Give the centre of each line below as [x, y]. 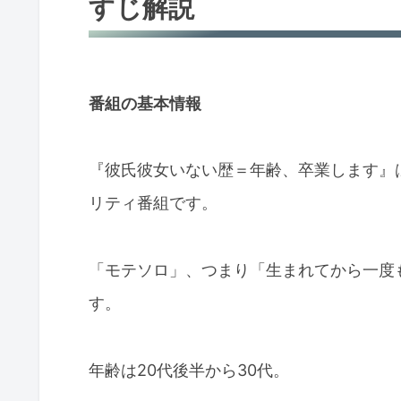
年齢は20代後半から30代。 [189, 370]
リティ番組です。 [153, 203]
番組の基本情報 [145, 103]
